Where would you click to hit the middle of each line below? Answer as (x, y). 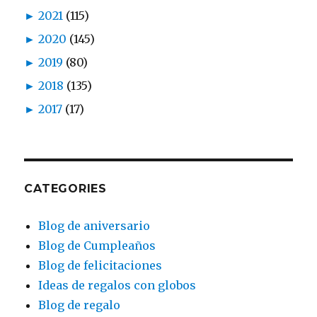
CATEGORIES (65, 188)
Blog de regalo (80, 305)
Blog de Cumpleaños (97, 245)
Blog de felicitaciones (100, 265)
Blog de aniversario (94, 225)
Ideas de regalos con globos (117, 285)
